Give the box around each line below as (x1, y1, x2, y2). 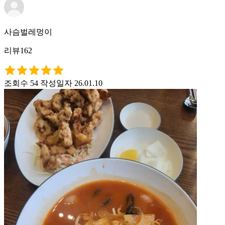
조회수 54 (4, 78, 38, 87)
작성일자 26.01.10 (40, 78, 102, 87)
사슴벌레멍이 (4, 27, 52, 36)
